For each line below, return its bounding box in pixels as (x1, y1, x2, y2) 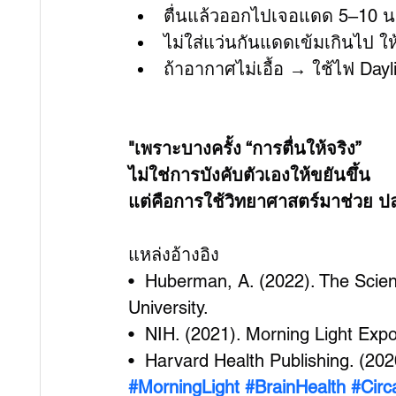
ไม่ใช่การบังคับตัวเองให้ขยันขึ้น (128, 164, 370, 186)
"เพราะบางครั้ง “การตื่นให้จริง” (128, 138, 362, 159)
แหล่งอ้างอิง (128, 244, 219, 265)
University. (128, 297, 209, 318)
